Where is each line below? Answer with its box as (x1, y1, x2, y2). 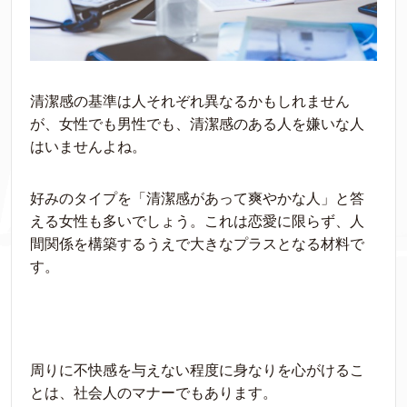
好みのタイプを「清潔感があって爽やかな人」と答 (30, 191, 364, 207)
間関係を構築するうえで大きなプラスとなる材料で (30, 236, 364, 253)
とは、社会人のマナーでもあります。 (30, 385, 277, 402)
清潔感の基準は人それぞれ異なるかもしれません (30, 94, 350, 110)
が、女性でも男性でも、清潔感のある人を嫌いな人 (30, 116, 364, 133)
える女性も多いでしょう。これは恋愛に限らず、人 (30, 213, 364, 230)
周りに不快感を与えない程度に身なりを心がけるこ (30, 362, 364, 379)
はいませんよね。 (30, 139, 146, 155)
